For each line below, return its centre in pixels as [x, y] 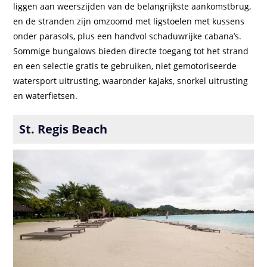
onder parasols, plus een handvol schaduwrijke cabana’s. [128, 36]
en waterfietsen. [46, 95]
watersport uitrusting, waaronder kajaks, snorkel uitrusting [131, 80]
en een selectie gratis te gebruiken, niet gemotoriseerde [125, 66]
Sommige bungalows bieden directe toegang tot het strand [131, 51]
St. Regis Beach [63, 129]
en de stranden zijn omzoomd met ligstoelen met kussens [129, 21]
